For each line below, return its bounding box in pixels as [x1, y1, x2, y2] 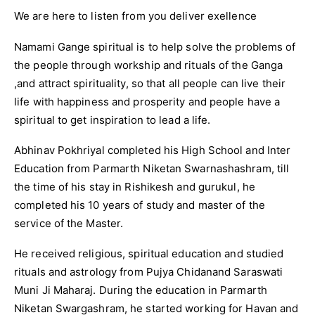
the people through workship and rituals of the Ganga [14, 58, 283, 72]
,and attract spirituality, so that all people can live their [14, 76, 286, 90]
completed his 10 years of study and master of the [14, 198, 265, 212]
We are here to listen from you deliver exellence [14, 9, 257, 23]
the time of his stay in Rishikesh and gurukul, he [14, 179, 255, 193]
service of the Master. [14, 216, 124, 230]
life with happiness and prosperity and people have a [14, 94, 281, 108]
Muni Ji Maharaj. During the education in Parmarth [14, 283, 267, 297]
